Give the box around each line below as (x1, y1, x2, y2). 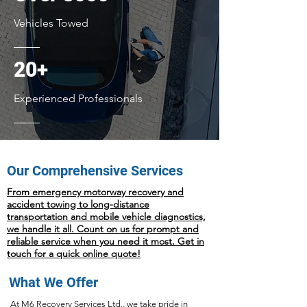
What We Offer (9, 274, 98, 291)
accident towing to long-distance (7, 198, 149, 210)
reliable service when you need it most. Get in (7, 235, 204, 247)
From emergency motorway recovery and (7, 186, 184, 198)
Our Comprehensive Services (7, 162, 183, 179)
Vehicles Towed (14, 16, 88, 29)
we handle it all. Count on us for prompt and (7, 223, 199, 235)
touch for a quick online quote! (7, 247, 140, 260)
